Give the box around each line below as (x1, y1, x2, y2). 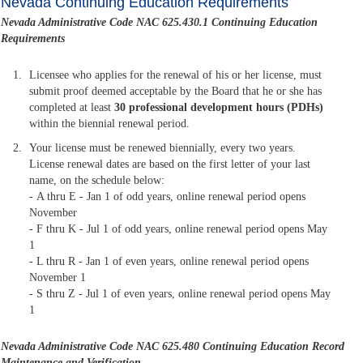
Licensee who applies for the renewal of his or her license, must (29, 69, 322, 82)
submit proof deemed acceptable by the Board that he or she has (29, 85, 322, 98)
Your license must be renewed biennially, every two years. (29, 142, 297, 155)
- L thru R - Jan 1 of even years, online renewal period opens (29, 255, 310, 268)
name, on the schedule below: (29, 174, 165, 187)
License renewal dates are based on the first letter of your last (29, 158, 311, 171)
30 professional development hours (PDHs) (114, 101, 324, 114)
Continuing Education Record (203, 340, 345, 353)
